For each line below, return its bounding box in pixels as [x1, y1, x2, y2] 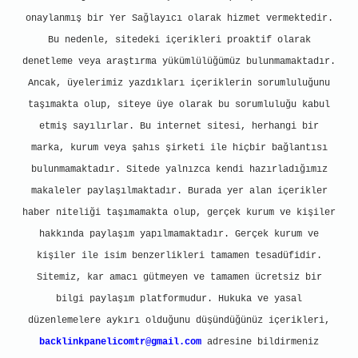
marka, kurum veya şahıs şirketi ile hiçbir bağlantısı [30, 142, 328, 153]
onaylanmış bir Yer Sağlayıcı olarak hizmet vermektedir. [25, 13, 333, 24]
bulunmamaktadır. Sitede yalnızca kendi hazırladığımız [30, 164, 328, 175]
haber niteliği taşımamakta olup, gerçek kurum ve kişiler [22, 207, 336, 218]
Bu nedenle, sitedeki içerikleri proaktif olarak [47, 34, 311, 46]
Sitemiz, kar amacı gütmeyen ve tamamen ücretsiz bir [36, 272, 322, 283]
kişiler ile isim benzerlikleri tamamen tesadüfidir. [36, 250, 322, 261]
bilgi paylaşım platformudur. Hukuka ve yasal [56, 293, 302, 304]
